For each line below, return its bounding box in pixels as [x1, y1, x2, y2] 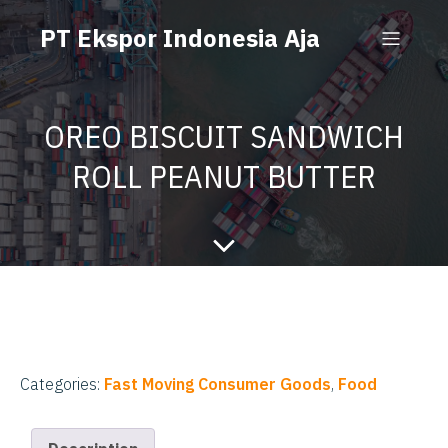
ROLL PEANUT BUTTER [72, 155, 376, 197]
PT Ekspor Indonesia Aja [40, 22, 320, 54]
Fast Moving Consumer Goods [104, 374, 331, 394]
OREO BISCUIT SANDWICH [44, 115, 404, 157]
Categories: [20, 374, 104, 394]
